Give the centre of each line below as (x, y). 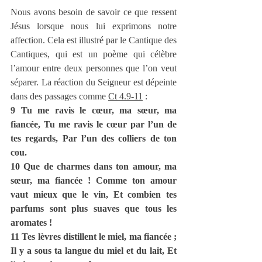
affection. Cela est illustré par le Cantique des (94, 40)
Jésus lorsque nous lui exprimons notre (94, 26)
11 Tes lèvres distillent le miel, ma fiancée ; (94, 237)
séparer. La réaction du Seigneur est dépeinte (94, 82)
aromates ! (31, 223)
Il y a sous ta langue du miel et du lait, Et (94, 251)
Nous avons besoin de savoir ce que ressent (94, 12)
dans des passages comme (59, 96)
